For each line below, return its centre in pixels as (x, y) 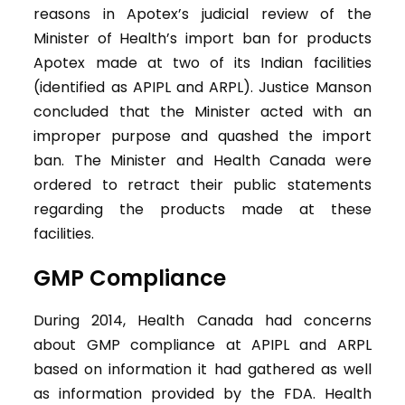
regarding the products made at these (202, 210)
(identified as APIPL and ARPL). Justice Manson (202, 88)
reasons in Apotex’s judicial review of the (202, 14)
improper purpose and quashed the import (202, 137)
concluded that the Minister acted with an (202, 112)
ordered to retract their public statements (202, 185)
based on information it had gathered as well (202, 370)
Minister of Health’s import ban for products (202, 39)
